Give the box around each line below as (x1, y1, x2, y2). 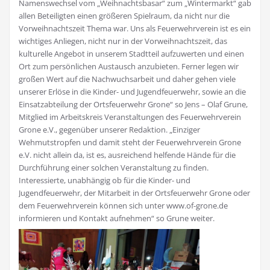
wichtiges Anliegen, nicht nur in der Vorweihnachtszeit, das (19, 36, 227, 47)
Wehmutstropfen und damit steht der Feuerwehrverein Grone (19, 137, 241, 148)
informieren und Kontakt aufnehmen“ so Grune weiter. (19, 213, 215, 224)
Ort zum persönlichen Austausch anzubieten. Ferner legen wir (19, 61, 239, 72)
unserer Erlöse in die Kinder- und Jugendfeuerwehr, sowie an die (19, 86, 246, 98)
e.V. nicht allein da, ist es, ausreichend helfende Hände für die (19, 149, 236, 161)
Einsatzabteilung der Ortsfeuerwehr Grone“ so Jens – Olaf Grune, (19, 99, 248, 110)
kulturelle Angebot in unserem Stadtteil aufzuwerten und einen (19, 48, 244, 60)
